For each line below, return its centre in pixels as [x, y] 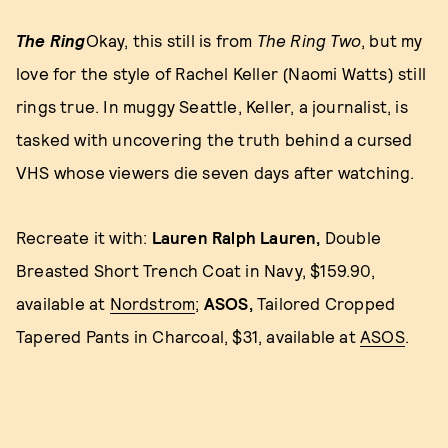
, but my [392, 40]
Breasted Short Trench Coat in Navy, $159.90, [195, 270]
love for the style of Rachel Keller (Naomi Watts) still [221, 73]
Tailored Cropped [326, 303]
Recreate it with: [84, 237]
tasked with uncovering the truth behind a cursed [214, 139]
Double [353, 237]
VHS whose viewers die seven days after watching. [215, 172]
